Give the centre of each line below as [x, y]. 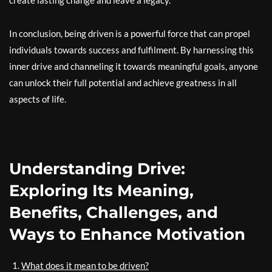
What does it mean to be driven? [85, 265]
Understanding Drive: [97, 169]
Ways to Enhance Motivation [127, 234]
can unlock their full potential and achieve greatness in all [123, 83]
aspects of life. [38, 99]
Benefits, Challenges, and [114, 212]
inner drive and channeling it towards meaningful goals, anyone [134, 66]
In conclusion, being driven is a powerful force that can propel [130, 33]
